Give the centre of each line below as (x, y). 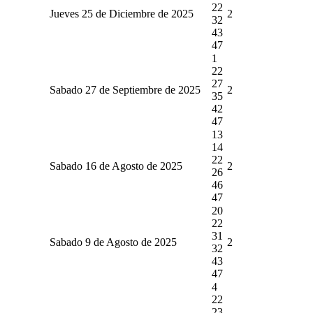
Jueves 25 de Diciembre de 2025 (121, 13)
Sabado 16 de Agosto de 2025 (116, 166)
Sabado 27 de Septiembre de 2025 (125, 89)
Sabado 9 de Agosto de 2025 (113, 242)
